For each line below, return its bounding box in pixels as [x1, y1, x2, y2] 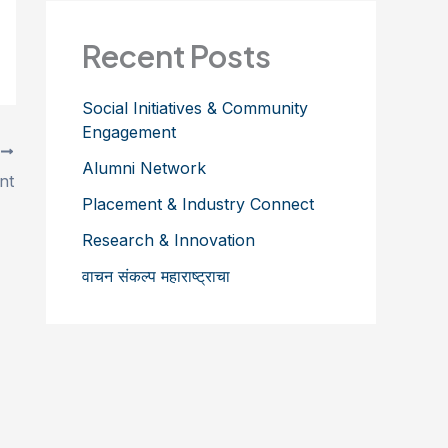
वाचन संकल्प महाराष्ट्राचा [82, 265, 230, 286]
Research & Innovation [82, 229, 255, 250]
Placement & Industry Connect [82, 193, 314, 214]
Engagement [82, 121, 176, 142]
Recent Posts [82, 36, 271, 76]
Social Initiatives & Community [82, 97, 308, 118]
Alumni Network [82, 157, 206, 178]
